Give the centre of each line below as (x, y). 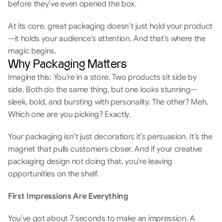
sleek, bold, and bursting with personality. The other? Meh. (108, 102)
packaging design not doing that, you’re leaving (90, 162)
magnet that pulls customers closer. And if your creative (105, 149)
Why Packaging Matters (67, 64)
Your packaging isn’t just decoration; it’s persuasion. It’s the (110, 137)
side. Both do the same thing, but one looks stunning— (103, 90)
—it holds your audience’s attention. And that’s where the (107, 39)
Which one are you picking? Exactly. (70, 114)
